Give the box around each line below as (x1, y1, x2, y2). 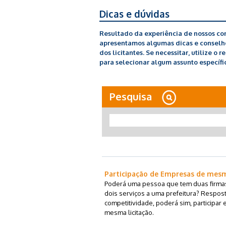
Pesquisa (109, 89, 152, 103)
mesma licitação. (104, 208, 154, 216)
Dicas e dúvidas (99, 7, 169, 20)
